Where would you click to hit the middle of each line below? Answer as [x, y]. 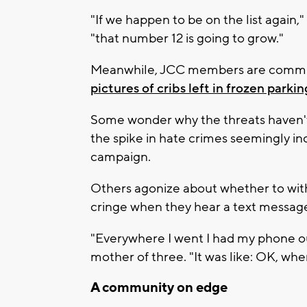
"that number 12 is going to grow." [187, 38]
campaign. [121, 157]
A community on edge [159, 287]
